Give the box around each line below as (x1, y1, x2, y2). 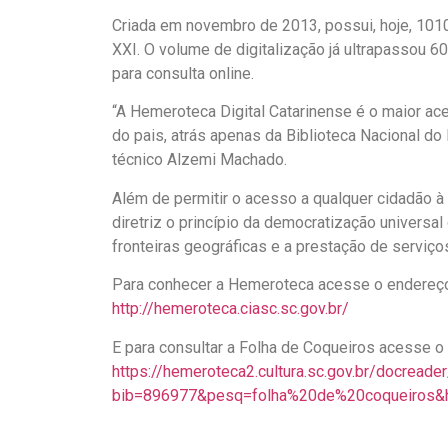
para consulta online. (112, 63, 254, 83)
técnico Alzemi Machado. (112, 150, 287, 170)
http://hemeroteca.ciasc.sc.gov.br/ (112, 299, 349, 319)
